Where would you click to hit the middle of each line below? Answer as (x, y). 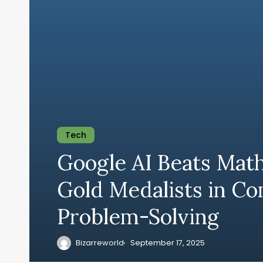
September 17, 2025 (167, 242)
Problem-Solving (138, 216)
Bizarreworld (100, 242)
